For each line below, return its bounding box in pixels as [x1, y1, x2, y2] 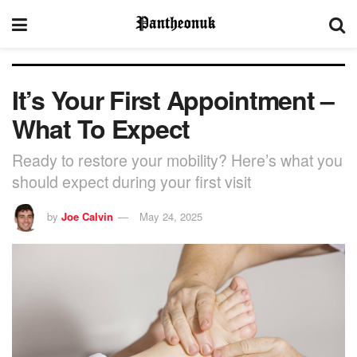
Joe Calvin [61, 208, 113, 224]
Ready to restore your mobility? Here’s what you [12, 147, 343, 171]
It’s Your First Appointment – [12, 81, 334, 118]
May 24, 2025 [139, 208, 202, 224]
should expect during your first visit [12, 169, 251, 193]
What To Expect [12, 110, 190, 147]
